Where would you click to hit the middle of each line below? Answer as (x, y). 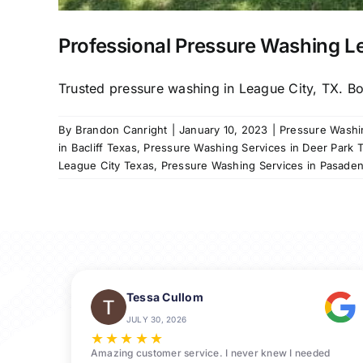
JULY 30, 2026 (156, 320)
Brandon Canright (121, 130)
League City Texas (107, 166)
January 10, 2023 (223, 130)
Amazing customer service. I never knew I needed (210, 353)
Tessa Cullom (164, 297)
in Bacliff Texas (98, 148)
